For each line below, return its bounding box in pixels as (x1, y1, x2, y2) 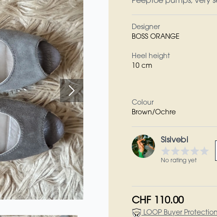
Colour (132, 100, 154, 107)
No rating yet (161, 158, 197, 164)
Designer (132, 24, 160, 31)
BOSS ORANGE (132, 34, 180, 41)
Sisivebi (161, 137, 188, 144)
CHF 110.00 (132, 196, 184, 206)
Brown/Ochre (132, 109, 176, 116)
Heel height (132, 53, 170, 60)
